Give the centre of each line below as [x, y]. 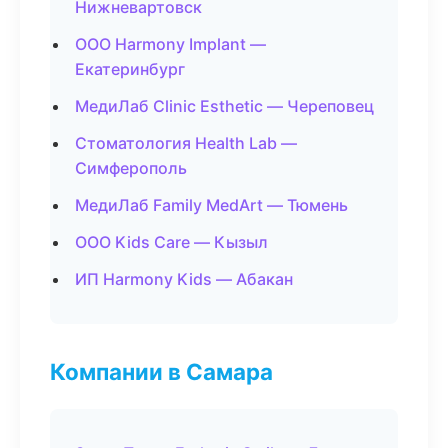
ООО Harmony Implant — [170, 44]
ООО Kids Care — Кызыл [171, 242]
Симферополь [131, 168]
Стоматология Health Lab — [186, 143]
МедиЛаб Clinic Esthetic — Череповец [224, 106]
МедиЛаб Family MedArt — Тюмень [211, 205]
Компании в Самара [161, 371]
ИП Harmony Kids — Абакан [184, 279]
